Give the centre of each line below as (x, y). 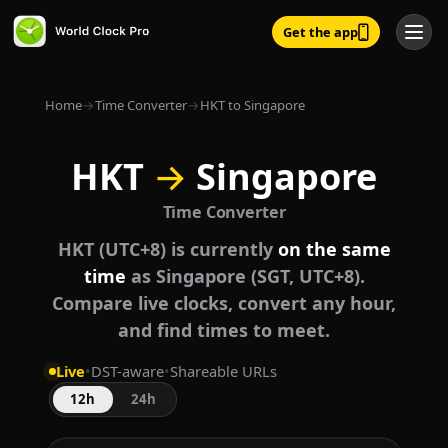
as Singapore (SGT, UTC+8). (245, 276)
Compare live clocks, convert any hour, (224, 303)
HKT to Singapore (252, 105)
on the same (334, 249)
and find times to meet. (224, 330)
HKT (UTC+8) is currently (167, 249)
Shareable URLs (223, 371)
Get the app (320, 31)
